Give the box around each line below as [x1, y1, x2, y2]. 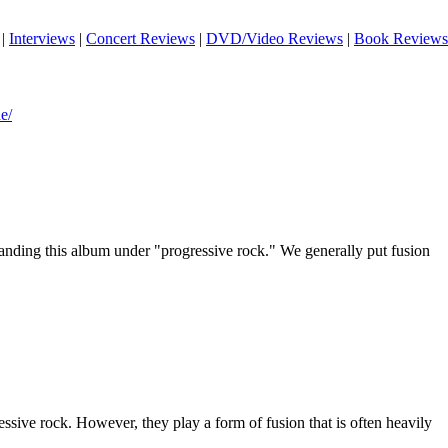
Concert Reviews [86, 30, 195, 47]
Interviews [9, 30, 75, 47]
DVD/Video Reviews [206, 30, 343, 47]
